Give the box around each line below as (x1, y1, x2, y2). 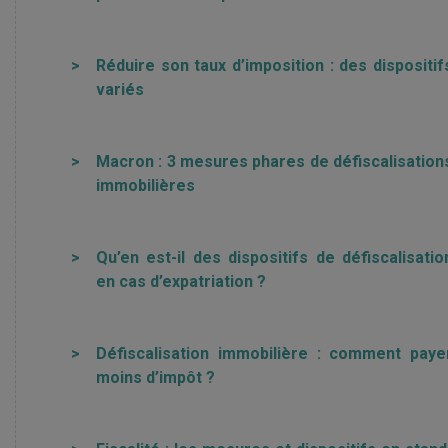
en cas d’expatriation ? (96, 272, 266, 291)
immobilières (96, 176, 195, 195)
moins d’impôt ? (96, 368, 215, 387)
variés (96, 80, 144, 99)
